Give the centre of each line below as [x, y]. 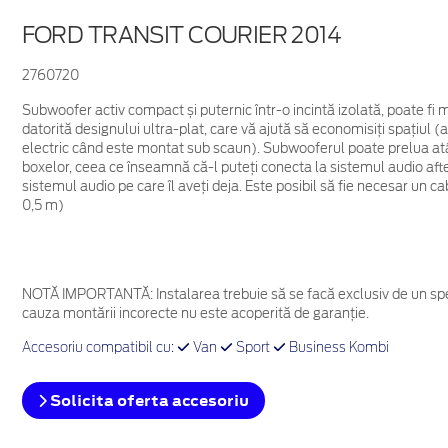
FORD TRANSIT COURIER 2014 [181, 35]
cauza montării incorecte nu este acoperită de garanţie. [195, 314]
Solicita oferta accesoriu [147, 401]
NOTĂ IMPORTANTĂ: [87, 295]
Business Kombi [337, 349]
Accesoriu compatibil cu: [99, 349]
